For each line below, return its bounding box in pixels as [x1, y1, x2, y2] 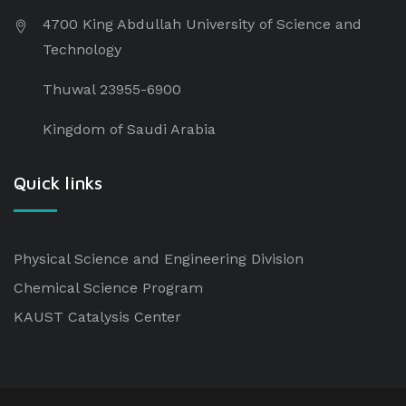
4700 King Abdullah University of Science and [43, 15, 362, 34]
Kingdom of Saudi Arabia [43, 121, 216, 139]
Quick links [14, 172, 102, 194]
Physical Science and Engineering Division [14, 250, 304, 268]
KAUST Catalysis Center [14, 308, 181, 326]
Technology [43, 41, 121, 59]
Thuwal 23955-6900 [43, 81, 181, 99]
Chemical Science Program [14, 279, 203, 297]
